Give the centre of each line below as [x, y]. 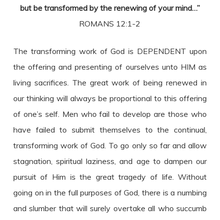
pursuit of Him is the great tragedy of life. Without [110, 177]
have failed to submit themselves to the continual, [110, 130]
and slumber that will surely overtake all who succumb [110, 208]
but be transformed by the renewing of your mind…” [110, 8]
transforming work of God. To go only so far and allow [110, 145]
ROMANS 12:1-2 [110, 24]
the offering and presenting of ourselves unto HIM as [110, 67]
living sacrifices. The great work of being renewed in [110, 82]
